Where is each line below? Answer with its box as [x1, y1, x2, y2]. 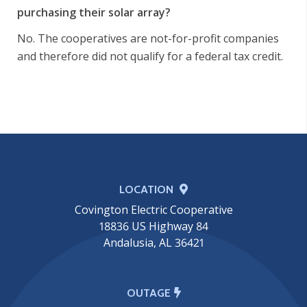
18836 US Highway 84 [99, 218, 208, 234]
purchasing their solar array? [17, 4, 171, 20]
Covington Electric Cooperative [74, 201, 233, 217]
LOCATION [119, 182, 176, 196]
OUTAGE [126, 286, 171, 299]
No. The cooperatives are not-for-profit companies [17, 30, 279, 46]
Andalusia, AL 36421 [103, 234, 204, 250]
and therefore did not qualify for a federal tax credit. [17, 48, 283, 64]
